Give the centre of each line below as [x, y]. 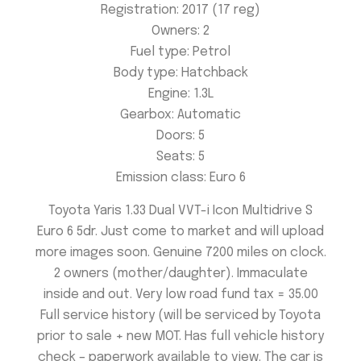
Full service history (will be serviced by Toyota [180, 315]
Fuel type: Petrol [180, 52]
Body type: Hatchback [180, 73]
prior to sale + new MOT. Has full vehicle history [180, 336]
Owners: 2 [180, 31]
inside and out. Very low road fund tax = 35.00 [180, 294]
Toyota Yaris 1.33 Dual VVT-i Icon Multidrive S [180, 210]
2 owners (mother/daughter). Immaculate [180, 273]
